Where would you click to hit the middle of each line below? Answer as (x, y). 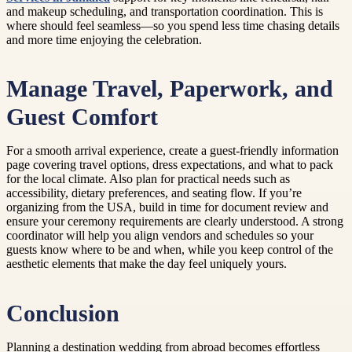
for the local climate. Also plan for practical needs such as (148, 179)
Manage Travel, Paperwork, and (170, 89)
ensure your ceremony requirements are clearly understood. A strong (175, 222)
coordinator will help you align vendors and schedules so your (160, 236)
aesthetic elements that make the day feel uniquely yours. (147, 264)
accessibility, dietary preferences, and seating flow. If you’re (154, 193)
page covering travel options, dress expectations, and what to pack (170, 165)
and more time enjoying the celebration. (104, 40)
